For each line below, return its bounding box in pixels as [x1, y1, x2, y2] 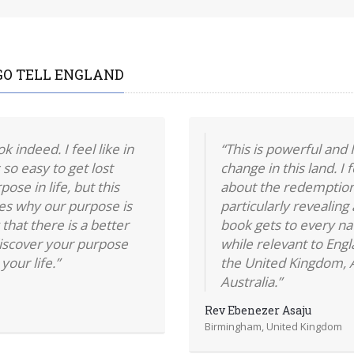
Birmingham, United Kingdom [204, 318, 342, 333]
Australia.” [220, 272, 282, 291]
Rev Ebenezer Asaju [204, 302, 311, 318]
